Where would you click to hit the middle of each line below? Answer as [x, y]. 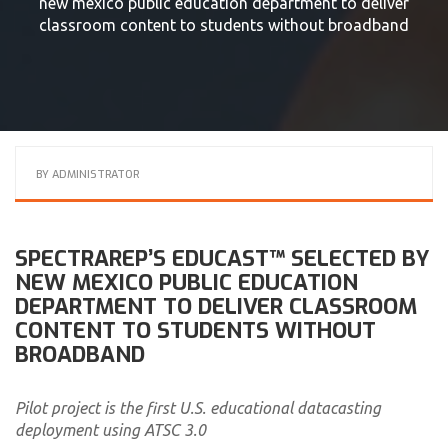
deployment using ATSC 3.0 [110, 430]
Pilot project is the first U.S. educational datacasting [198, 408]
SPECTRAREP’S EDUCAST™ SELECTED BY [222, 258]
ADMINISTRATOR [95, 174]
